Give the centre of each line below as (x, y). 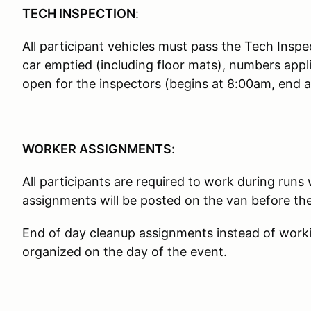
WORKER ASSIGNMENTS (97, 149)
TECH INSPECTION (79, 14)
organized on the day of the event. (125, 252)
